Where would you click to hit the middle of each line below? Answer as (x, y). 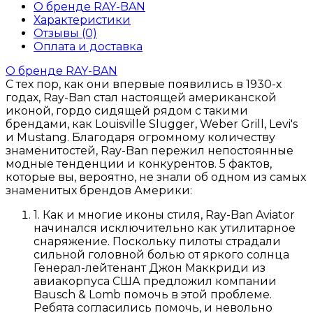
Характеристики (82, 20)
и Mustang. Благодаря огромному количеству (140, 137)
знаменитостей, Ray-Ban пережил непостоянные (150, 150)
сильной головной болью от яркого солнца (161, 254)
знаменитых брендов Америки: (99, 190)
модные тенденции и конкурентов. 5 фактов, (139, 163)
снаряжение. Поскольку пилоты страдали (157, 241)
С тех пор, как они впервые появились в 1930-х (144, 84)
